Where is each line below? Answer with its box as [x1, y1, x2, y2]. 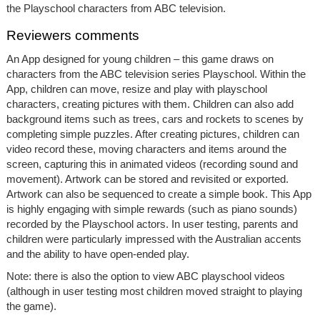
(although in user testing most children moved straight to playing [6, 284, 302, 297]
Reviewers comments [6, 27, 139, 43]
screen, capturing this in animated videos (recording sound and [6, 157, 298, 170]
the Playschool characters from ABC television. [6, 1, 226, 14]
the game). [6, 299, 56, 312]
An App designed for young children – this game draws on [6, 52, 274, 65]
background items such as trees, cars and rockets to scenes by [6, 112, 304, 125]
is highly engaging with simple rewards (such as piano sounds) [6, 202, 297, 215]
